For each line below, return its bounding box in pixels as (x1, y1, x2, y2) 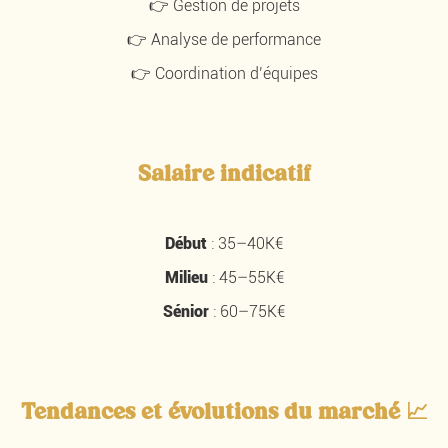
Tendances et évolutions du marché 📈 (20, 396, 428, 429)
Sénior (163, 302, 209, 322)
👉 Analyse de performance (127, 30, 321, 50)
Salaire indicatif (137, 158, 311, 191)
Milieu (164, 268, 208, 288)
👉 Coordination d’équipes (130, 64, 318, 84)
